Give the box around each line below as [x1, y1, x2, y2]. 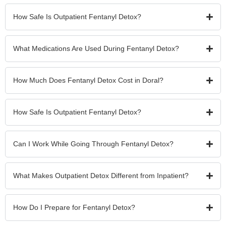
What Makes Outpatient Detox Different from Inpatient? [13, 171, 189, 180]
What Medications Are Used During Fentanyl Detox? [13, 44, 179, 52]
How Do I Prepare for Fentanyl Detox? [13, 203, 135, 211]
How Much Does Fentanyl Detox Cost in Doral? [13, 76, 163, 84]
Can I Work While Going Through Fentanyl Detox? [13, 139, 174, 148]
